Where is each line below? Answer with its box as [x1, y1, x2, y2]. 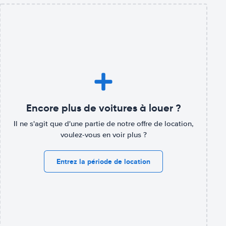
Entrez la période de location [56, 156, 151, 166]
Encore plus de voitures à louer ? [26, 101, 181, 115]
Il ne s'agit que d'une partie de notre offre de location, [13, 119, 194, 128]
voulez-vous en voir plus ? [60, 130, 147, 139]
